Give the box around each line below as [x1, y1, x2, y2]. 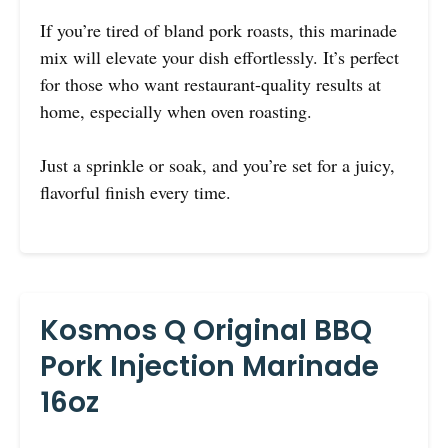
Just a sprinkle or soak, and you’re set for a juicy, [40, 152, 395, 177]
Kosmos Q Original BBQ [40, 310, 372, 350]
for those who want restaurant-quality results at [40, 71, 381, 96]
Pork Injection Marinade [40, 346, 379, 386]
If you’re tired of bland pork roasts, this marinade [40, 17, 397, 42]
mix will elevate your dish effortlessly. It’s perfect [40, 44, 399, 69]
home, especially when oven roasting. [40, 98, 312, 123]
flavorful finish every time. [40, 179, 231, 204]
